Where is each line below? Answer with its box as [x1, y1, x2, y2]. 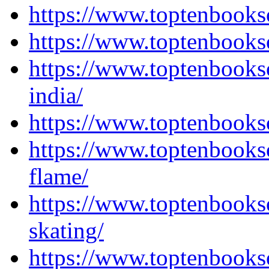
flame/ [29, 163, 88, 189]
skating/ [29, 217, 104, 243]
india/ [29, 82, 83, 108]
